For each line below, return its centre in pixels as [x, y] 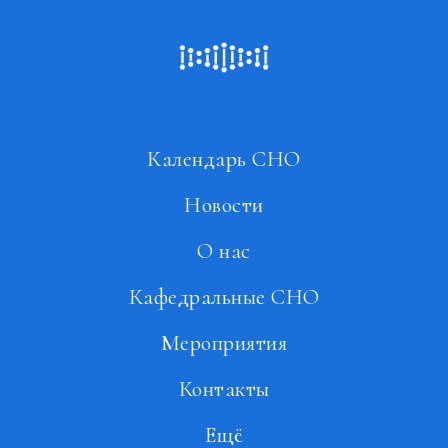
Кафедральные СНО [224, 297]
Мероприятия [224, 343]
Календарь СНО [224, 159]
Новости [224, 205]
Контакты [224, 389]
